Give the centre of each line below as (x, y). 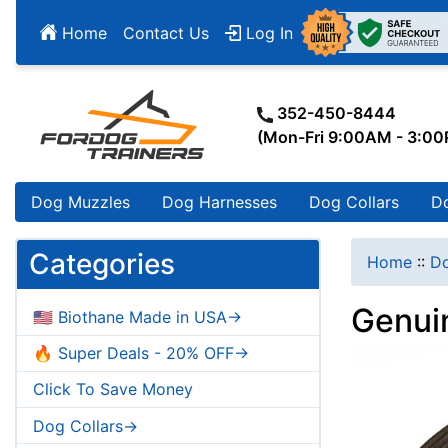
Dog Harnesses (219, 202)
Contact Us (166, 32)
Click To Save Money (113, 389)
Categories (102, 264)
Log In (267, 32)
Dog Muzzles (80, 202)
